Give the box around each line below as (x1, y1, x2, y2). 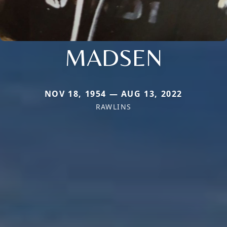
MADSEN (65, 43, 162, 72)
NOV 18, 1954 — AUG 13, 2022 (44, 88, 183, 100)
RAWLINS (95, 102, 132, 112)
